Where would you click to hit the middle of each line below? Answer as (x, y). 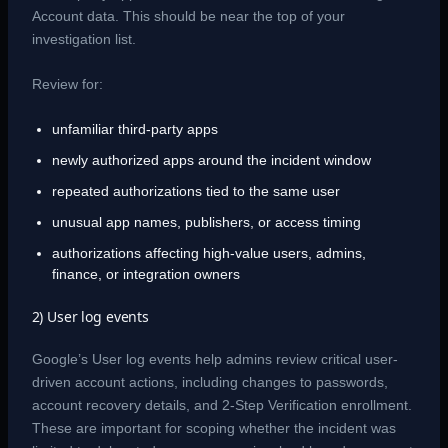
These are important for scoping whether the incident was (213, 427)
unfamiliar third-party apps (134, 128)
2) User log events (90, 316)
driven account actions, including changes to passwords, (209, 381)
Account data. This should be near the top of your (188, 15)
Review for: (67, 84)
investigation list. (83, 38)
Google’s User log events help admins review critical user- (214, 358)
